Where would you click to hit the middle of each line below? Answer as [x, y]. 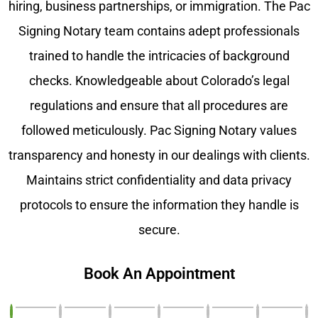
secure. [159, 230]
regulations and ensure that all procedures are [159, 106]
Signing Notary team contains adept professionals [159, 32]
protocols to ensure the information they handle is [159, 205]
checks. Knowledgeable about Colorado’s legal [159, 81]
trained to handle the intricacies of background [159, 56]
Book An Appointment [159, 274]
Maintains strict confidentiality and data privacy [159, 181]
